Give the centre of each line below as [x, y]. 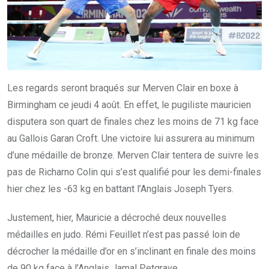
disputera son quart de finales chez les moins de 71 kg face [133, 122]
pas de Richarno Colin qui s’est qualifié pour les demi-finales [134, 172]
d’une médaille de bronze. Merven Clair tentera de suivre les [133, 156]
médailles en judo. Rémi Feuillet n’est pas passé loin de [124, 235]
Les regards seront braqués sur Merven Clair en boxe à [123, 88]
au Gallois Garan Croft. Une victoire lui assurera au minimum [131, 139]
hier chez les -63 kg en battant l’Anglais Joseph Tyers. [120, 189]
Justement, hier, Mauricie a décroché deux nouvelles [117, 218]
